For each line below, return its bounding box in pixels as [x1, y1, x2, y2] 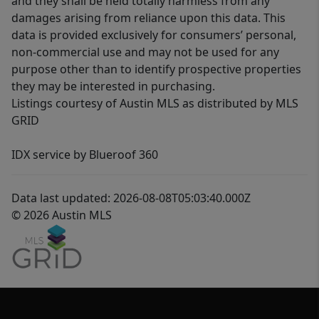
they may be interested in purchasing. [11, 78, 215, 95]
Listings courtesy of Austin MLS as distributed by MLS [11, 95, 298, 112]
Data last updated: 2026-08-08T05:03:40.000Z [11, 190, 251, 206]
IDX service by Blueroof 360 [11, 147, 158, 163]
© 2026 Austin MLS [11, 207, 112, 224]
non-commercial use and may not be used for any [11, 44, 279, 61]
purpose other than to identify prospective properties [11, 61, 301, 78]
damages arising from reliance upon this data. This [11, 10, 286, 26]
